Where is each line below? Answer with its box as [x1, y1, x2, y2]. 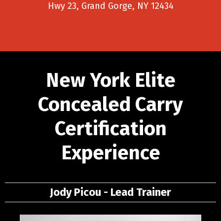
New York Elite [45, 68, 176, 92]
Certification [54, 116, 167, 141]
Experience [61, 141, 160, 165]
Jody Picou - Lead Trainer [50, 185, 171, 199]
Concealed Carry [38, 92, 183, 116]
